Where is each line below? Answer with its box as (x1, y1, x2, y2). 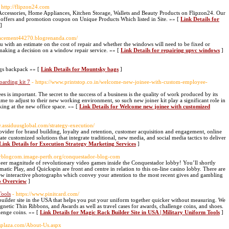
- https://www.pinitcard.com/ (12, 191, 79, 197)
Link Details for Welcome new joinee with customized (79, 103, 210, 109)
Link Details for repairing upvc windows (121, 47, 220, 53)
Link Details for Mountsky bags (41, 66, 119, 72)
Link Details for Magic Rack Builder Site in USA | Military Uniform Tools (40, 209, 220, 215)
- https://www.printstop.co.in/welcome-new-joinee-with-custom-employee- (32, 79, 208, 85)
